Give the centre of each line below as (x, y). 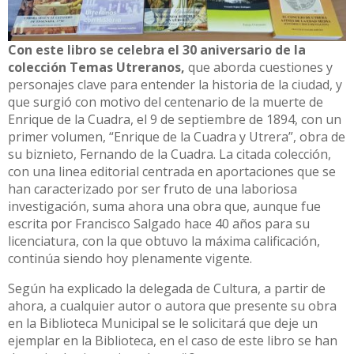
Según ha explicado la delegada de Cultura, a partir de (167, 288)
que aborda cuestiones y (260, 67)
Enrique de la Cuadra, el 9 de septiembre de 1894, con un (175, 119)
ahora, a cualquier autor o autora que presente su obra (172, 305)
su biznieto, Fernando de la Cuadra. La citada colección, (169, 154)
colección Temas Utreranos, (98, 67)
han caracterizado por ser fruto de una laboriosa (153, 188)
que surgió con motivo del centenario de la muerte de (166, 102)
